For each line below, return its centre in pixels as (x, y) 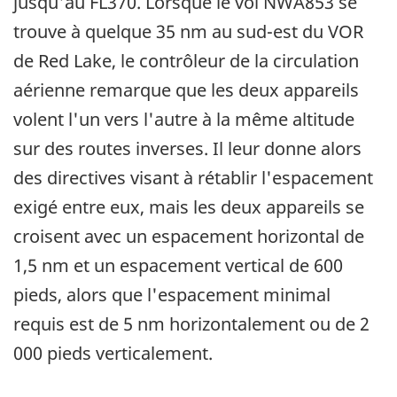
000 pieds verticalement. (113, 354)
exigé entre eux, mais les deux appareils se (189, 207)
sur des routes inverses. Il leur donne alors (187, 149)
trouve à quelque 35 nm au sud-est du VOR (188, 32)
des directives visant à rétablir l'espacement (193, 178)
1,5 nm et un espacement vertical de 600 (178, 266)
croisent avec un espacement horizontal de (189, 237)
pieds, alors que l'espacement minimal (172, 295)
